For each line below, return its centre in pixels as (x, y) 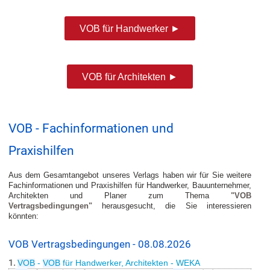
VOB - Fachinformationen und (91, 129)
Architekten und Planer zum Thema (119, 196)
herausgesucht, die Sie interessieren (171, 206)
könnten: (23, 216)
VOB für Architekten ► (130, 77)
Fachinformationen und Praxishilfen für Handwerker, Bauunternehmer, (130, 186)
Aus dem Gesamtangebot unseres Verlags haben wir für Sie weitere (130, 175)
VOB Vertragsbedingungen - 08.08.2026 (99, 244)
